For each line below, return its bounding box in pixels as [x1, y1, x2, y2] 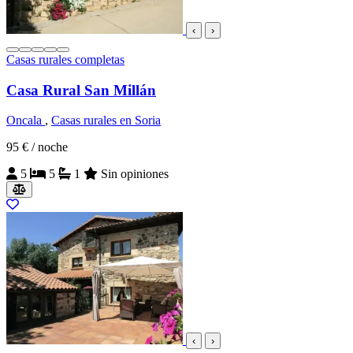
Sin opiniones [101, 167, 169, 181]
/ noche [32, 140, 68, 154]
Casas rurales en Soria [51, 113, 161, 128]
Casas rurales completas [6, 53, 124, 66]
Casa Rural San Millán [6, 81, 156, 98]
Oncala [6, 113, 45, 128]
